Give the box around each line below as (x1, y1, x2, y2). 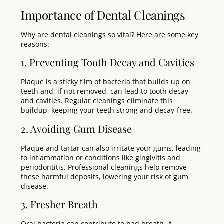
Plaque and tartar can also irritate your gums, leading (21, 143, 201, 153)
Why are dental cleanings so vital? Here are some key (21, 29, 198, 39)
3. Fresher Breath (21, 197, 103, 211)
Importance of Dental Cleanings (21, 6, 185, 23)
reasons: (21, 39, 49, 49)
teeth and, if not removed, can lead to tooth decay (21, 86, 188, 96)
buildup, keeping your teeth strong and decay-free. (21, 105, 192, 115)
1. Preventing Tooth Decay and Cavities (21, 55, 199, 69)
